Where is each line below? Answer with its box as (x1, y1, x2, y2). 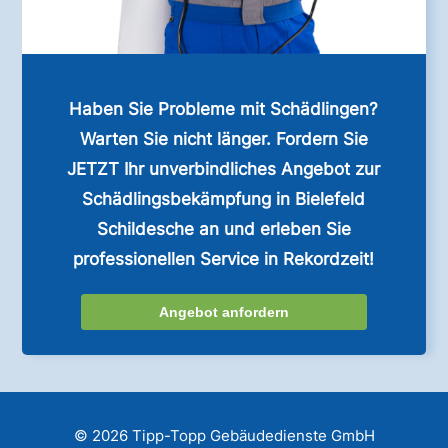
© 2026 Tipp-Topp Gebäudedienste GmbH (73, 425, 375, 445)
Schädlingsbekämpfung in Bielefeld (82, 188, 366, 209)
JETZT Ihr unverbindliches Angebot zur (67, 158, 381, 179)
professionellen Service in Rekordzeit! (73, 248, 375, 269)
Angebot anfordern (158, 303, 289, 320)
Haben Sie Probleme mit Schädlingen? (69, 98, 379, 119)
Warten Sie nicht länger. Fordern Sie (79, 128, 368, 149)
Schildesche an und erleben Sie (96, 218, 351, 239)
